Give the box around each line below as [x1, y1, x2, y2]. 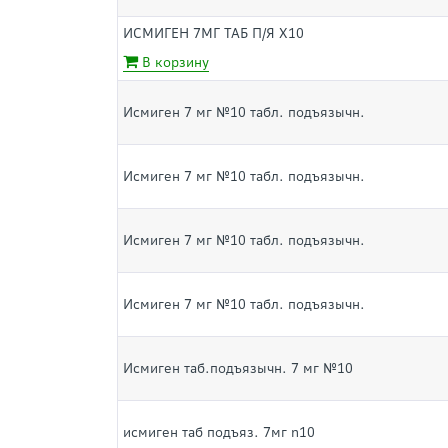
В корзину [138, 54, 209, 71]
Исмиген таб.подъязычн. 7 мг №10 [123, 360, 353, 377]
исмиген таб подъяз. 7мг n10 [123, 424, 315, 441]
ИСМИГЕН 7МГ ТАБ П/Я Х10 [123, 25, 304, 42]
